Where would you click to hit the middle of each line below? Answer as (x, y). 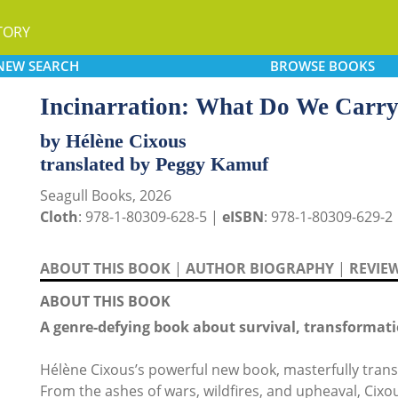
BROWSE (297, 66)
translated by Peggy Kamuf (154, 164)
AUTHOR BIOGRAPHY (260, 268)
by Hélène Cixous (113, 141)
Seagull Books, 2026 (106, 195)
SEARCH (53, 66)
